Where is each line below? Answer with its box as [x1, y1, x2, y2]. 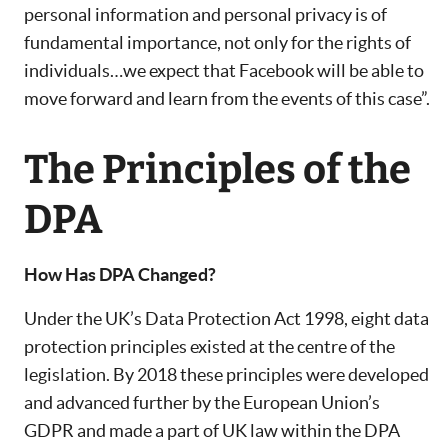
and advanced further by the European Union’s [24, 392, 380, 414]
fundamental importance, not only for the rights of [24, 32, 411, 54]
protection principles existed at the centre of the [24, 336, 395, 358]
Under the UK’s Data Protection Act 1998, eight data [24, 308, 429, 330]
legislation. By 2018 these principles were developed [24, 364, 429, 386]
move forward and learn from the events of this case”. [24, 88, 430, 110]
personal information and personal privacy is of [24, 4, 387, 26]
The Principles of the [24, 146, 411, 195]
